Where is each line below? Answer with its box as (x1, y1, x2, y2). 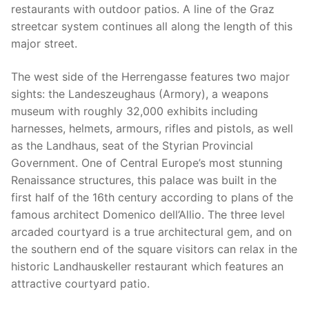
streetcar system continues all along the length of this (11, 19, 292, 33)
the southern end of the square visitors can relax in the (11, 241, 297, 256)
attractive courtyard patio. (11, 276, 150, 290)
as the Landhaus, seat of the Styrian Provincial (11, 138, 253, 152)
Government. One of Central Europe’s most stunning (11, 155, 283, 170)
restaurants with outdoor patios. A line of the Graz (11, 1, 275, 16)
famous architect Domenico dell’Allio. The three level (11, 207, 285, 221)
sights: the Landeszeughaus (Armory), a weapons (11, 86, 268, 101)
